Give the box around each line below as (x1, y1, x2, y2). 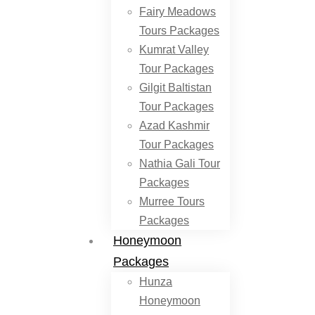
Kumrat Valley (139, 44, 209, 56)
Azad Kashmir (139, 120, 210, 131)
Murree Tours (139, 195, 205, 207)
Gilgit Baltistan (139, 82, 212, 94)
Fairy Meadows (139, 6, 216, 18)
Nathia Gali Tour (139, 157, 220, 169)
